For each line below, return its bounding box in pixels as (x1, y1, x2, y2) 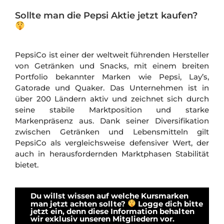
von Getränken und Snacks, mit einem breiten (15, 61, 209, 71)
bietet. (15, 160, 38, 170)
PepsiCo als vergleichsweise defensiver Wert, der (15, 138, 209, 148)
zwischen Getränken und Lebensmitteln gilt (15, 127, 209, 137)
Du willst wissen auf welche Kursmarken (30, 191, 188, 201)
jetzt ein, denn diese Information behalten (30, 206, 194, 216)
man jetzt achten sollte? (30, 198, 127, 208)
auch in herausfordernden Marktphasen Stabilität (15, 149, 209, 159)
